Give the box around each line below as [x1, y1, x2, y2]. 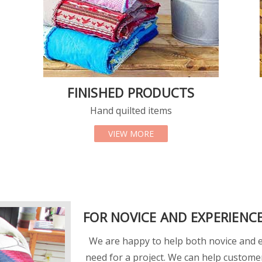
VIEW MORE [108, 127, 154, 139]
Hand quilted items [90, 104, 172, 117]
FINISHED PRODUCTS [67, 83, 195, 101]
